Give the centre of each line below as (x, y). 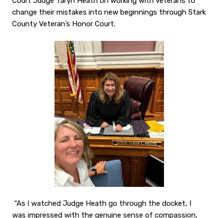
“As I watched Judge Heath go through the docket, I (102, 203)
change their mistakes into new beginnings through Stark (109, 12)
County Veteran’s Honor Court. (65, 24)
